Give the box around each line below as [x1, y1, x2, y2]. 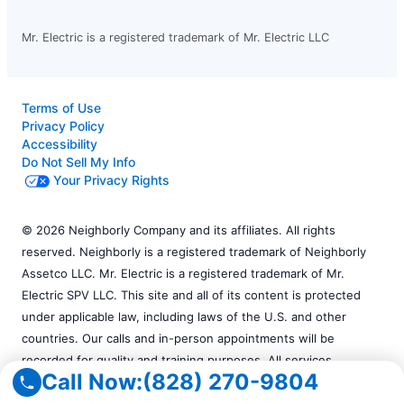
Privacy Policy [22, 117, 105, 133]
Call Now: [41, 369, 142, 395]
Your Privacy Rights [53, 171, 170, 188]
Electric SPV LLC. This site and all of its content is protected [22, 287, 361, 302]
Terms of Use [22, 99, 101, 115]
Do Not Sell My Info [22, 153, 135, 170]
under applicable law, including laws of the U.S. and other [22, 308, 346, 324]
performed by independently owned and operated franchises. [22, 373, 371, 389]
